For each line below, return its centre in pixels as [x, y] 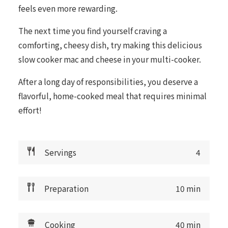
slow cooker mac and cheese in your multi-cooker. [109, 59]
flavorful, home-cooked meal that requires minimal [112, 96]
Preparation [67, 189]
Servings [61, 152]
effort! [30, 110]
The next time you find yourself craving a [92, 31]
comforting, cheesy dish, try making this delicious [110, 45]
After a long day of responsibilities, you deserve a [108, 82]
